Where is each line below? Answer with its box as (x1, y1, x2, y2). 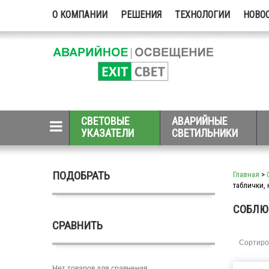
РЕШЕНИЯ (121, 9, 162, 20)
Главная (233, 170, 259, 179)
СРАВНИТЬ (52, 219, 103, 232)
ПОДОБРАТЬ (52, 169, 110, 183)
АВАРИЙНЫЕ (172, 115, 228, 127)
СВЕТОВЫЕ (81, 115, 130, 127)
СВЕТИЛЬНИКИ (172, 127, 238, 139)
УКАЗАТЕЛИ (81, 127, 134, 139)
